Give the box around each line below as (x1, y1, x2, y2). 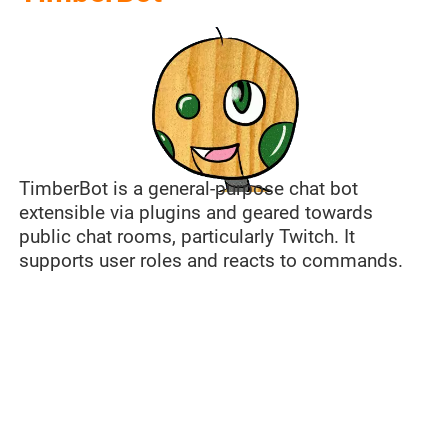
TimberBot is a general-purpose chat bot (18, 177, 358, 200)
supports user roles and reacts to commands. (18, 249, 403, 272)
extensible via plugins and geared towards (18, 201, 373, 224)
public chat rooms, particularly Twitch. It (18, 225, 355, 248)
